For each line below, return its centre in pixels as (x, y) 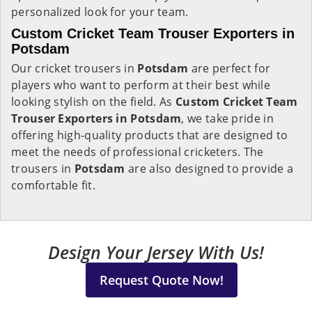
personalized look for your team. (100, 12)
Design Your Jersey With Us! (156, 252)
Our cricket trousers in (75, 68)
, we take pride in (227, 118)
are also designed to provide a (211, 169)
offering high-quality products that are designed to (150, 135)
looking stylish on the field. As (93, 102)
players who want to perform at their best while (141, 85)
